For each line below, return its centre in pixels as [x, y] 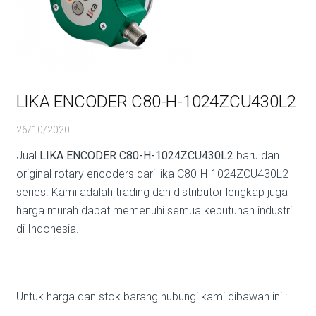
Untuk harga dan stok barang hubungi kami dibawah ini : [151, 297]
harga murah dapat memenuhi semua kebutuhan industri [154, 211]
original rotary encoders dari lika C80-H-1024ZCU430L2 [152, 174]
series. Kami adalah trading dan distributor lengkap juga [152, 192]
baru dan [256, 156]
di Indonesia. [47, 229]
